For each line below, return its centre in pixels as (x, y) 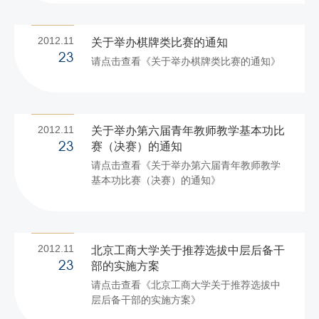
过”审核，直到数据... (137, 17)
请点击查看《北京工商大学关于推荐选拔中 (186, 285)
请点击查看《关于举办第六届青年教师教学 (186, 166)
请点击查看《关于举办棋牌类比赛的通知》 (186, 61)
